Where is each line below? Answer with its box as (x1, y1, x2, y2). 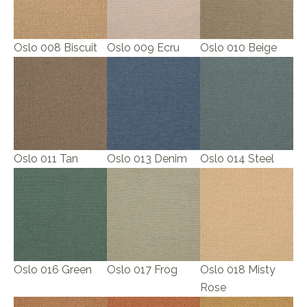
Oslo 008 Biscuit (14, 41, 97, 55)
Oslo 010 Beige (199, 41, 277, 55)
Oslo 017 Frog (106, 263, 177, 277)
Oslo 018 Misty (199, 263, 275, 277)
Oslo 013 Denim (106, 152, 187, 166)
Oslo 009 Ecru (106, 41, 180, 55)
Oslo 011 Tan (14, 152, 78, 166)
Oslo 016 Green (14, 263, 92, 277)
